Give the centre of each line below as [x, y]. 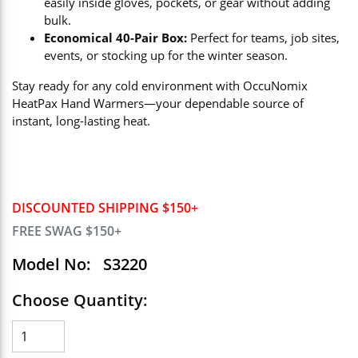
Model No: [52, 264]
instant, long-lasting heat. [81, 121]
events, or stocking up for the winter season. [166, 55]
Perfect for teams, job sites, [263, 38]
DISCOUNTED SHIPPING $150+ [105, 208]
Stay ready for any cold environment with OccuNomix [160, 86]
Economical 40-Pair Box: [115, 38]
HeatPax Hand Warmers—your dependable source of [158, 103]
